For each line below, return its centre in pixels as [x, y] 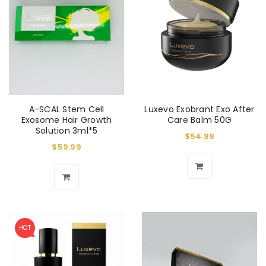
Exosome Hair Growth [66, 120]
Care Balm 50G [199, 120]
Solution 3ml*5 [66, 130]
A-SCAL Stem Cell [66, 109]
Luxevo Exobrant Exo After [199, 109]
